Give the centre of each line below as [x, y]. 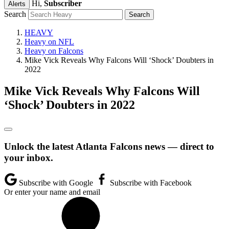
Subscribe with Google [56, 183]
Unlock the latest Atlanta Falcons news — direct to [109, 146]
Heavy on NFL [49, 42]
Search [15, 14]
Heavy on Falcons [54, 51]
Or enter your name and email [52, 192]
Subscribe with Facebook [150, 183]
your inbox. [29, 157]
